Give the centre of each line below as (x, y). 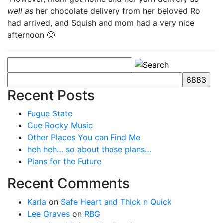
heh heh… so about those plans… (89, 149)
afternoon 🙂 (31, 35)
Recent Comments (69, 183)
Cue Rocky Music (60, 125)
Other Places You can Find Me (84, 137)
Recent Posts (51, 95)
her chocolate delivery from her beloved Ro (118, 11)
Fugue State (50, 113)
